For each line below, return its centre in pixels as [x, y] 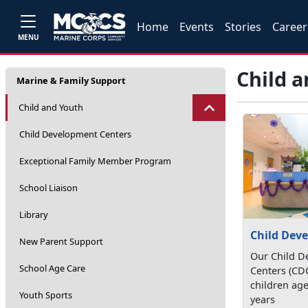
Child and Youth [51, 107]
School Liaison [48, 188]
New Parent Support [61, 241]
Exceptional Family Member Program [95, 161]
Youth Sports [46, 295]
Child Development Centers [75, 134]
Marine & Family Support [71, 80]
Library [34, 214]
